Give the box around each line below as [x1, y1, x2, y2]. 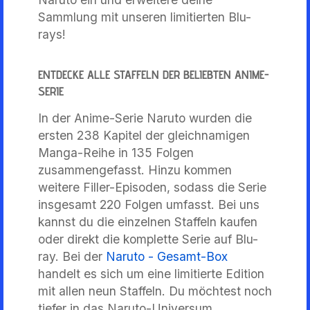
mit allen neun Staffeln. [38, 283, 169, 298]
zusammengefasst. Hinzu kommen [38, 162, 232, 177]
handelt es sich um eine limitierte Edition [38, 266, 264, 281]
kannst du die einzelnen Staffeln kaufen [38, 214, 257, 229]
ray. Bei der [38, 248, 106, 264]
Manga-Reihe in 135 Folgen [38, 145, 194, 160]
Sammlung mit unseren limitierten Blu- [38, 9, 251, 24]
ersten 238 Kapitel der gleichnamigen [38, 127, 250, 143]
